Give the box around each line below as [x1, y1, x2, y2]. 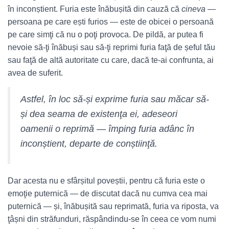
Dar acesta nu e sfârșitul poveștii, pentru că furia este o [8, 176, 205, 185]
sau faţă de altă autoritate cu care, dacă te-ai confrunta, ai [8, 56, 214, 64]
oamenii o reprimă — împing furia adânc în [20, 124, 194, 134]
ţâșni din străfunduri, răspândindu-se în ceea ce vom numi [8, 215, 216, 223]
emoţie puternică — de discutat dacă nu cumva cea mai [8, 189, 208, 198]
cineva [181, 5, 208, 13]
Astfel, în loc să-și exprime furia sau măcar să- [20, 94, 209, 104]
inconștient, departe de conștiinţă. [20, 139, 157, 149]
